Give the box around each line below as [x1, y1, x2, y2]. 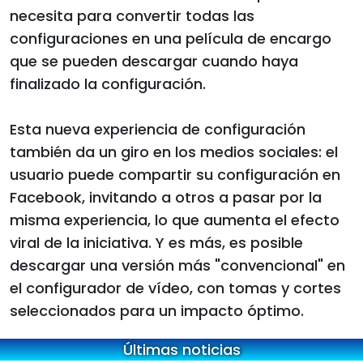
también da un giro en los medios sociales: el [10, 142, 338, 163]
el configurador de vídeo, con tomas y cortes [10, 278, 341, 299]
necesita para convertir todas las [10, 6, 254, 27]
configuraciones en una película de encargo [10, 28, 331, 49]
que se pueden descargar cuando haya [10, 51, 298, 72]
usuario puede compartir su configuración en [10, 164, 340, 186]
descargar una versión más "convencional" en [10, 255, 345, 276]
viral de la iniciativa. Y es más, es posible [10, 233, 303, 254]
